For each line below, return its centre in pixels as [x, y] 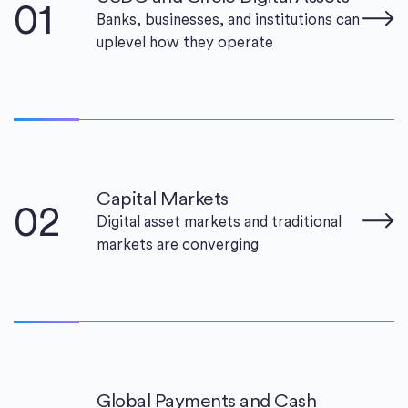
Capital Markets [163, 199]
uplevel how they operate [185, 42]
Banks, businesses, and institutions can [228, 20]
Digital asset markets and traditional [219, 222]
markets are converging [178, 245]
